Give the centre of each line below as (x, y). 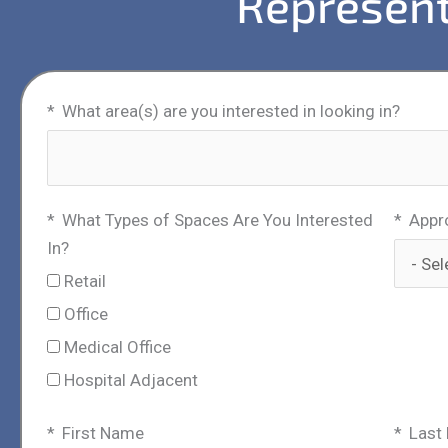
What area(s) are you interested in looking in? (231, 111)
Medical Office (117, 346)
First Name (103, 432)
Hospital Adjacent (131, 379)
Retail (85, 280)
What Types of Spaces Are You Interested (217, 219)
